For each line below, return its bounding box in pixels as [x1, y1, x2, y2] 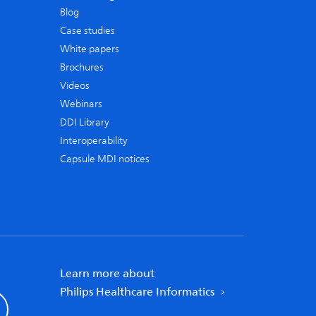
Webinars [60, 96, 102, 112]
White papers [60, 41, 119, 57]
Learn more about [60, 265, 154, 283]
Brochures [60, 59, 104, 75]
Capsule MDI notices [60, 151, 150, 167]
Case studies [60, 23, 115, 39]
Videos [60, 78, 90, 94]
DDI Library [60, 114, 109, 130]
